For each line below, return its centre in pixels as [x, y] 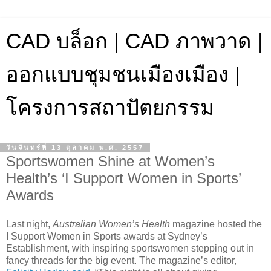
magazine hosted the [216, 224]
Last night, [29, 224]
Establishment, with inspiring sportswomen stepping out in [130, 248]
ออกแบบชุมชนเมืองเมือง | [123, 74]
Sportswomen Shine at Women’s [110, 161]
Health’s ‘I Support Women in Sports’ [123, 178]
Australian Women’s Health [111, 224]
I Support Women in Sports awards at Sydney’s [107, 236]
